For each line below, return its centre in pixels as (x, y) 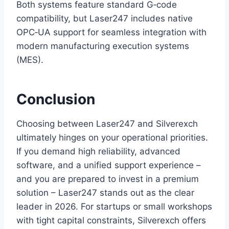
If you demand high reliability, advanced (98, 152)
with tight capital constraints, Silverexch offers (111, 221)
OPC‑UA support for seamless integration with (111, 32)
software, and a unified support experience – (109, 165)
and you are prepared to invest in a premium (108, 179)
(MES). (30, 60)
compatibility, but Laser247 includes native (105, 19)
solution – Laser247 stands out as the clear (105, 193)
